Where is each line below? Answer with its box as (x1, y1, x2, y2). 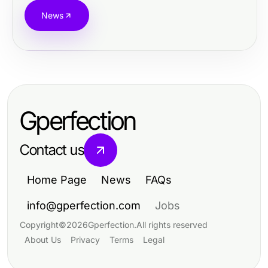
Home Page (27, 173, 87, 186)
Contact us (20, 141, 84, 159)
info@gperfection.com (27, 199, 141, 212)
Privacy (71, 234, 100, 245)
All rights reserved (136, 220, 208, 230)
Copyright (20, 220, 59, 230)
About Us (25, 234, 61, 245)
